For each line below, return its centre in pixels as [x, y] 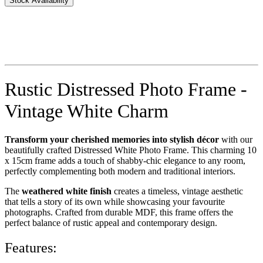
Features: [31, 248]
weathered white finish [67, 191]
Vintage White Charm [87, 111]
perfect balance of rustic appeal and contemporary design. [111, 223]
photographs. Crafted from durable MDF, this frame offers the [119, 213]
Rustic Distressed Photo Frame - [126, 89]
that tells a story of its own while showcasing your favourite [115, 202]
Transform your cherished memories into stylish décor [112, 140]
